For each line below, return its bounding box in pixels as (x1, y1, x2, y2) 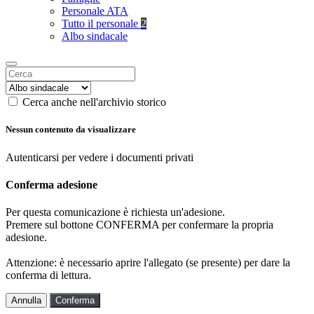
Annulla (11, 295, 41, 306)
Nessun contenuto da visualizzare (6, 124, 136, 135)
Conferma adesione (6, 178, 97, 191)
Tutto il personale (62, 18, 141, 30)
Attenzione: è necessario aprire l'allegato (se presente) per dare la (6, 257, 290, 269)
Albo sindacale (62, 30, 128, 43)
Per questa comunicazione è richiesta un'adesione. (6, 206, 225, 219)
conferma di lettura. (6, 269, 91, 282)
